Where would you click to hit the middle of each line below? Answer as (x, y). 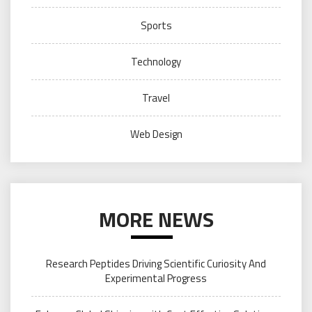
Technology (156, 62)
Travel (156, 98)
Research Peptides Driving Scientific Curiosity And (156, 264)
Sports (156, 26)
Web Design (156, 134)
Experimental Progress (156, 279)
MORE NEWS (156, 220)
